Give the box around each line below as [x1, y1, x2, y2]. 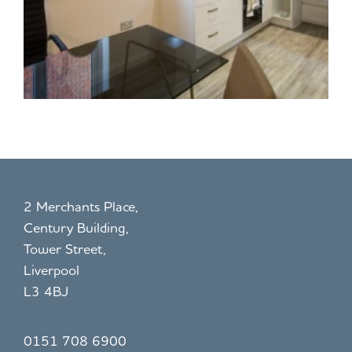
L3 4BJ [24, 281, 68, 299]
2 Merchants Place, [24, 196, 138, 214]
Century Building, [24, 218, 129, 236]
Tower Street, [24, 239, 106, 257]
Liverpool [24, 260, 79, 278]
